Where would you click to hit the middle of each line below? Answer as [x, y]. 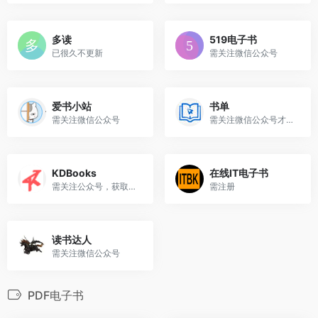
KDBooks [74, 172]
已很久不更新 [77, 53]
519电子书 [233, 39]
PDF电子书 [54, 295]
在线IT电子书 [239, 172]
